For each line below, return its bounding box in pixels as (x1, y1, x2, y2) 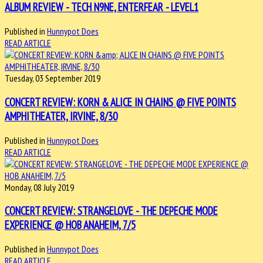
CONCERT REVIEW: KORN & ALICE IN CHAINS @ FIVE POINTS (5, 95, 236, 109)
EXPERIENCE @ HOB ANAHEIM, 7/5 (5, 218, 136, 232)
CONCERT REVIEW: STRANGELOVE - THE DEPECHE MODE (5, 204, 218, 218)
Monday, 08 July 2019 (5, 181, 74, 193)
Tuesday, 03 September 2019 (5, 72, 100, 85)
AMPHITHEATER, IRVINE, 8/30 (5, 109, 117, 123)
